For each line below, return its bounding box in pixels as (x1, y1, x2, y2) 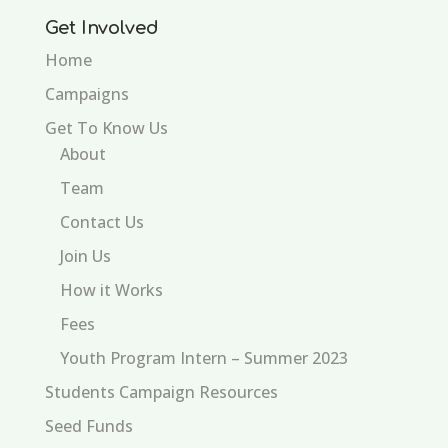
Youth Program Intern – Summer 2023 (59, 347, 348, 370)
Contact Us (59, 211, 144, 234)
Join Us (59, 245, 111, 268)
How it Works (59, 279, 163, 302)
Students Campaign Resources (44, 381, 278, 404)
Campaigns (44, 83, 129, 106)
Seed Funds (44, 415, 133, 438)
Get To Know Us (44, 117, 168, 140)
